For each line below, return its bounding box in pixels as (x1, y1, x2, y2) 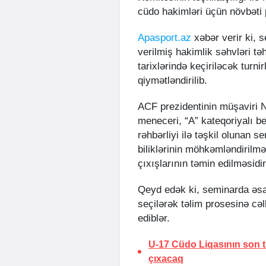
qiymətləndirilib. (138, 75, 207, 87)
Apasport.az (138, 32, 191, 44)
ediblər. (138, 213, 170, 224)
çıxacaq (148, 254, 183, 264)
